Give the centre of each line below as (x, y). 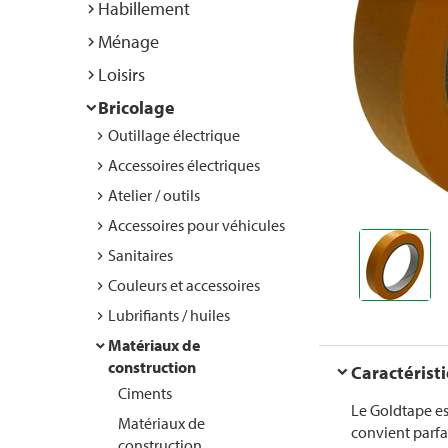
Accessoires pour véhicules (196, 225)
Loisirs (121, 74)
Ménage (128, 41)
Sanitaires (140, 255)
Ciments (145, 393)
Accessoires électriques (184, 165)
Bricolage (136, 107)
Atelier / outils (154, 195)
